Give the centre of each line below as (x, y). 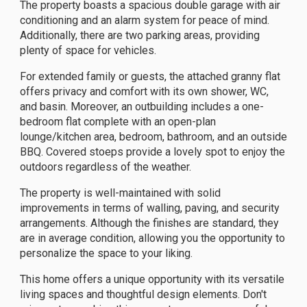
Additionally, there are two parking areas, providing (140, 36)
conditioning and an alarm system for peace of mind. (145, 21)
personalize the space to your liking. (106, 254)
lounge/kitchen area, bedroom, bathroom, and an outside (153, 137)
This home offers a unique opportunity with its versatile (152, 280)
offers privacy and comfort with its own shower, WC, (144, 92)
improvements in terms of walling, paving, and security (150, 208)
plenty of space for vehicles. (88, 51)
